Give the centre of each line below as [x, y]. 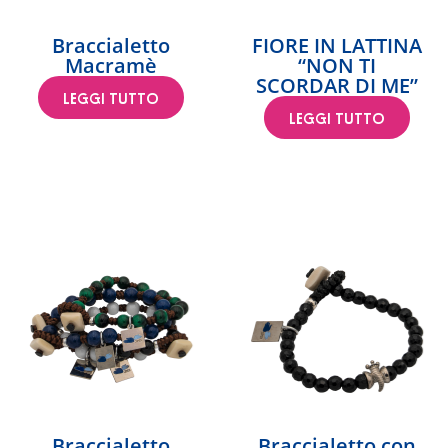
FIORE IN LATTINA [336, 46]
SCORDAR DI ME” [336, 86]
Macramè [111, 66]
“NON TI [336, 66]
